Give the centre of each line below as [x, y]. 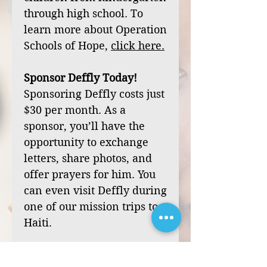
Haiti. [38, 223]
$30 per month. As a [75, 110]
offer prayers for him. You [90, 174]
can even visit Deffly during [95, 190]
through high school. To [83, 13]
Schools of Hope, [67, 46]
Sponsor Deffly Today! [80, 78]
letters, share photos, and [88, 158]
